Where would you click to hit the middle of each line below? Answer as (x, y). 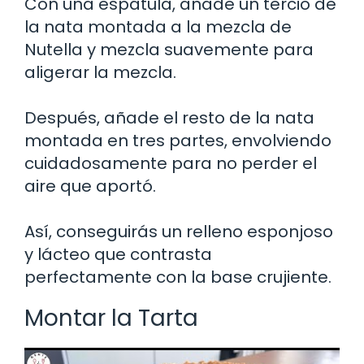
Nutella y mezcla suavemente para (169, 49)
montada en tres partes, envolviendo (178, 140)
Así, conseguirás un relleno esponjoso (179, 231)
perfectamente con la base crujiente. (178, 277)
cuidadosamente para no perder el (171, 163)
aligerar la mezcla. (100, 72)
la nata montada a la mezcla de (158, 26)
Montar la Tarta (111, 318)
